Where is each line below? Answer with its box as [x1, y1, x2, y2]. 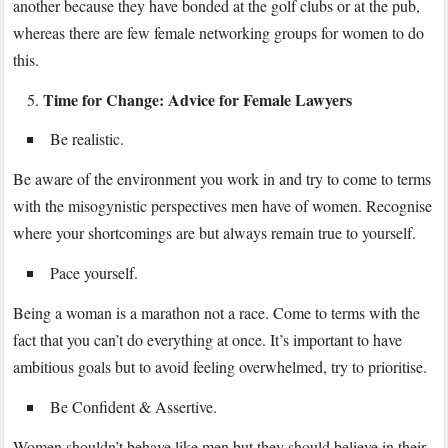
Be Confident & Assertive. [50, 396, 218, 418]
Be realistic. [50, 128, 125, 150]
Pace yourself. [50, 262, 139, 284]
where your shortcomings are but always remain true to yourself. [13, 222, 417, 244]
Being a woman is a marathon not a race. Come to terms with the [13, 302, 421, 324]
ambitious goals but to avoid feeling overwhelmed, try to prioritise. [13, 356, 428, 378]
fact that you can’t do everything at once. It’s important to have [13, 329, 403, 351]
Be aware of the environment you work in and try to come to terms [13, 168, 432, 190]
